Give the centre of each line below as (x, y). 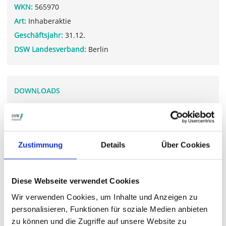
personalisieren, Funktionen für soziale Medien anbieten (110, 209)
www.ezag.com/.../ (45, 188)
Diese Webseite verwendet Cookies (75, 181)
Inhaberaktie (49, 21)
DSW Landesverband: (50, 49)
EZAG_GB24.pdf (48, 126)
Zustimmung (40, 145)
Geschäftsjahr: (39, 35)
